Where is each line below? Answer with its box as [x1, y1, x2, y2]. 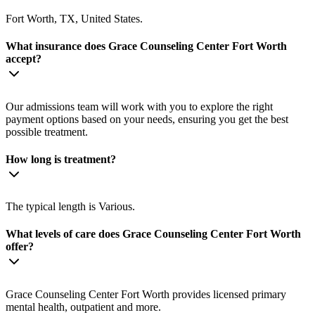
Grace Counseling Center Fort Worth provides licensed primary [6, 288, 286, 300]
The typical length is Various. [6, 200, 135, 213]
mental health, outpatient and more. [6, 300, 161, 313]
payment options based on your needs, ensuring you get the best [6, 112, 288, 125]
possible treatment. [6, 125, 88, 138]
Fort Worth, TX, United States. [6, 13, 143, 25]
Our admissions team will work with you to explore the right [6, 100, 273, 112]
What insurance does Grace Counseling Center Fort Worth [6, 40, 287, 53]
